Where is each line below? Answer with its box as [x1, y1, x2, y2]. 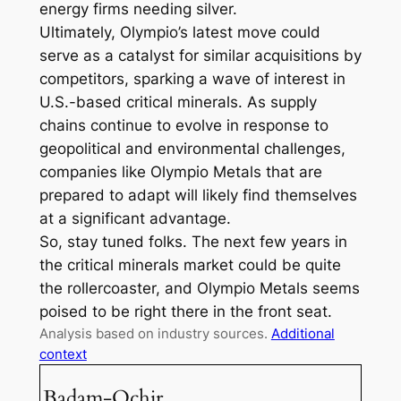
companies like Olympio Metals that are [38, 163, 322, 182]
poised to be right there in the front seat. [38, 303, 332, 321]
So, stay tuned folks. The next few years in [38, 233, 347, 252]
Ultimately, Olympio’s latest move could [38, 23, 320, 42]
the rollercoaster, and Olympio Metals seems [38, 279, 360, 298]
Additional [270, 325, 335, 343]
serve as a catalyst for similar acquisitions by [38, 47, 362, 65]
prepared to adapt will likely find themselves [38, 186, 357, 205]
